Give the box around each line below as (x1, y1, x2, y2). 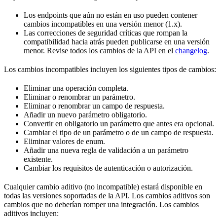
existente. (24, 154, 53, 163)
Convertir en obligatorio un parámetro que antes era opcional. (24, 119, 214, 128)
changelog (175, 46, 207, 55)
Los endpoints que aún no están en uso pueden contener (24, 10, 197, 19)
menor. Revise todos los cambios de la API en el (24, 46, 175, 55)
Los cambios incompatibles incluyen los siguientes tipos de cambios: (4, 65, 216, 74)
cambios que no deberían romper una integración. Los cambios (4, 200, 199, 209)
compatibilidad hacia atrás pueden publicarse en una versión (24, 37, 210, 46)
